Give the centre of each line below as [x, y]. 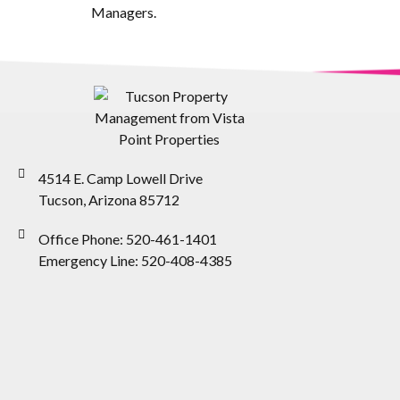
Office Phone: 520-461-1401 [127, 238]
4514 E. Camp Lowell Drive [120, 178]
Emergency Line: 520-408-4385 [135, 260]
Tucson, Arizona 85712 [108, 199]
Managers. [124, 12]
